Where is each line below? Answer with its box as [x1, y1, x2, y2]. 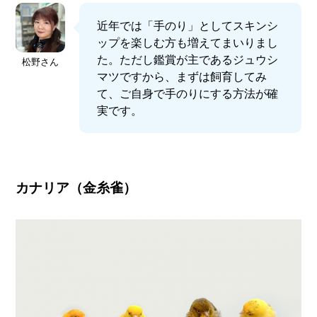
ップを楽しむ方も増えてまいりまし [97, 35, 279, 50]
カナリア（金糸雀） [16, 178, 137, 196]
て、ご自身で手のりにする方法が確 [97, 86, 279, 100]
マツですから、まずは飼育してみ [97, 69, 267, 83]
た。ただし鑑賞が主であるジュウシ [97, 52, 279, 67]
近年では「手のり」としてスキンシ [97, 18, 279, 33]
